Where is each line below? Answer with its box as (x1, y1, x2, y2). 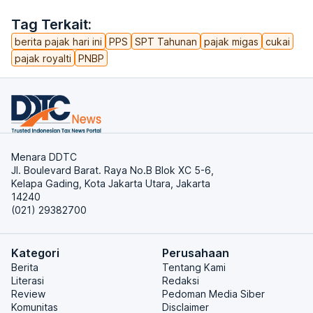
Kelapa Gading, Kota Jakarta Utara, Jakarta (11, 177, 210, 189)
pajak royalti (15, 52, 71, 64)
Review (11, 288, 45, 300)
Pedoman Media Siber (162, 288, 265, 300)
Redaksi (162, 275, 199, 286)
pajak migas (204, 35, 259, 48)
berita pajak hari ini (15, 35, 102, 48)
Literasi (11, 275, 44, 286)
